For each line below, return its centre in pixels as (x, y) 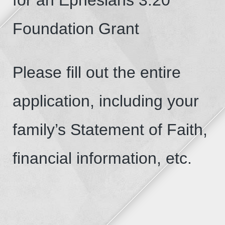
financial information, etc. (102, 158)
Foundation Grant (76, 28)
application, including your (106, 101)
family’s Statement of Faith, (110, 129)
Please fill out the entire (97, 72)
